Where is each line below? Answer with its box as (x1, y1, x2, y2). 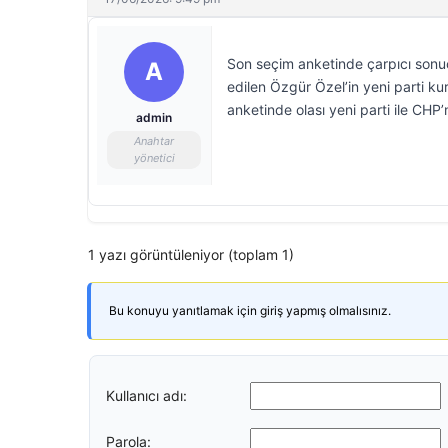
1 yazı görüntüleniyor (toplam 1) (88, 246, 294, 263)
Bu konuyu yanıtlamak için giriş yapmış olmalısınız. (109, 303, 391, 318)
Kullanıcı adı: (106, 386, 187, 404)
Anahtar (134, 134, 174, 148)
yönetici (133, 151, 175, 165)
